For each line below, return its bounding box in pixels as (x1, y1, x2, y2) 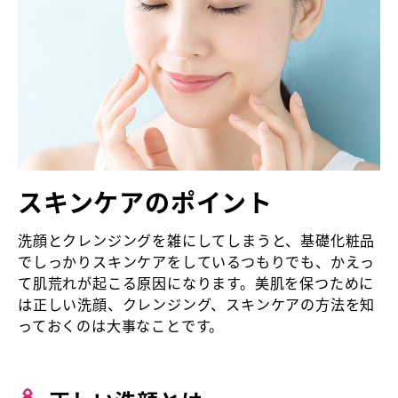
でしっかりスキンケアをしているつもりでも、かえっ (18, 252, 376, 272)
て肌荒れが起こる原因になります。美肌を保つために (18, 274, 375, 293)
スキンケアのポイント (18, 186, 273, 219)
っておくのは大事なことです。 (18, 316, 225, 336)
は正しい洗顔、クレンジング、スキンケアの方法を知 (18, 295, 376, 314)
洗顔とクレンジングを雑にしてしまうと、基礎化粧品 (18, 231, 376, 251)
